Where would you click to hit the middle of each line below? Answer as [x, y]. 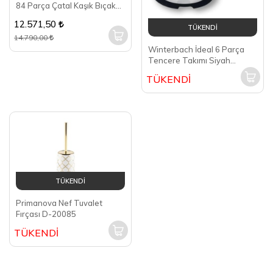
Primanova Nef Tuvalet [59, 203]
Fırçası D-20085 [46, 214]
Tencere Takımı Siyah [189, 60]
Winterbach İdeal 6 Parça [196, 49]
